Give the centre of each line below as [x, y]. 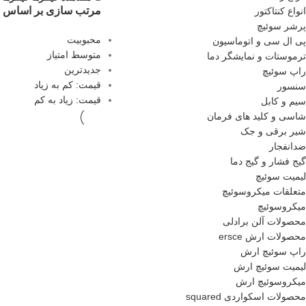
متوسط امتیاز [74, 55]
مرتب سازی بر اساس [52, 11]
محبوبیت [84, 40]
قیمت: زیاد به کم [68, 100]
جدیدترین [83, 70]
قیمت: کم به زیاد [68, 85]
